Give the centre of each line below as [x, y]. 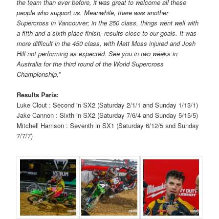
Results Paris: [38, 94]
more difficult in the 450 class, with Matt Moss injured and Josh [106, 43]
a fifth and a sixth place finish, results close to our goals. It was [107, 33]
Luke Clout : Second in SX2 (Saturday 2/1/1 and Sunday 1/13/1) [108, 105]
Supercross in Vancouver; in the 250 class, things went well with [108, 22]
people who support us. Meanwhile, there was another [93, 12]
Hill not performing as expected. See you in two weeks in [97, 53]
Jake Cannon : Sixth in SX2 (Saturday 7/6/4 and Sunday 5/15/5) [108, 115]
